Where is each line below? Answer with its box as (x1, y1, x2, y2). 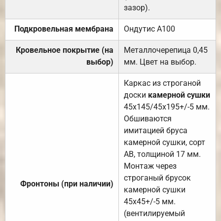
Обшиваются (124, 113, 172, 123)
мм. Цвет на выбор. (124, 57, 196, 67)
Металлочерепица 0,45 (124, 45, 208, 55)
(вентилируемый (124, 208, 185, 218)
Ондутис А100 (124, 24, 175, 34)
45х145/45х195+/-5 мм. (124, 102, 210, 111)
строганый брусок (124, 173, 191, 183)
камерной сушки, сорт (124, 137, 205, 147)
